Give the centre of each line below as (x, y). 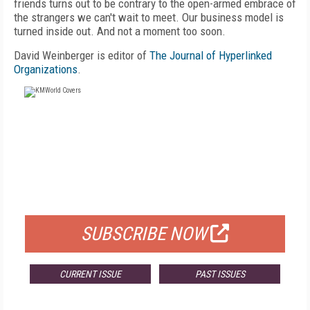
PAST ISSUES (220, 274)
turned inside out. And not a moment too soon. (120, 31)
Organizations (46, 69)
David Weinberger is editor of (82, 55)
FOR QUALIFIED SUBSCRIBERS (155, 198)
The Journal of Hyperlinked (211, 55)
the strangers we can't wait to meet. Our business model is (149, 17)
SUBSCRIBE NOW (144, 234)
